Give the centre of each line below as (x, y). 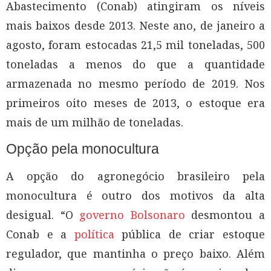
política (94, 234)
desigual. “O (43, 214)
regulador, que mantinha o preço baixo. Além (135, 253)
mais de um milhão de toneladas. (95, 122)
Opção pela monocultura (83, 149)
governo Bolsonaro (132, 214)
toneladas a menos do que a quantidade (135, 64)
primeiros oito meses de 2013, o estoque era (135, 103)
